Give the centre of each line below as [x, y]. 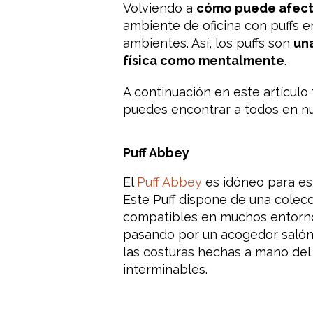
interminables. [165, 269]
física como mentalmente [203, 60]
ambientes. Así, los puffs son [208, 43]
